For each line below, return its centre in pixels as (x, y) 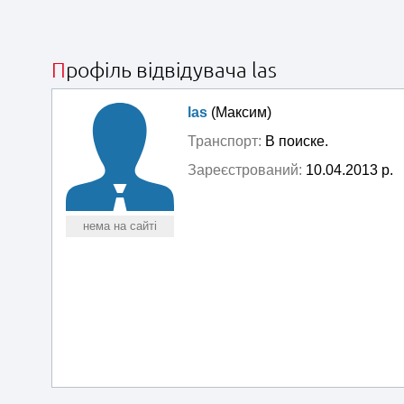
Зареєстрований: (245, 170)
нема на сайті (120, 226)
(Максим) (239, 112)
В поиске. (295, 141)
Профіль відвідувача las (171, 70)
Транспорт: (225, 141)
